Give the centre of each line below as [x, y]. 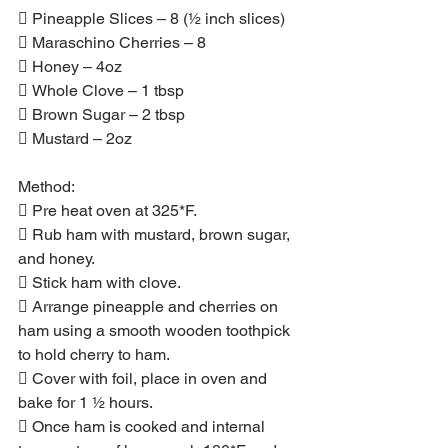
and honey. [56, 258]
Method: [46, 186]
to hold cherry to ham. [94, 354]
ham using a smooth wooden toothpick [156, 330]
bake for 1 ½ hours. [85, 402]
